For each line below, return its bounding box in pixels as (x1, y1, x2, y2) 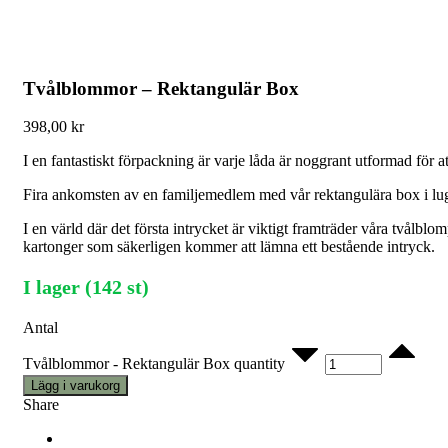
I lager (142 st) (23, 276, 149, 299)
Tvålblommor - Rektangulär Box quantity (23, 355, 285, 373)
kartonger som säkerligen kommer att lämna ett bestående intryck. (23, 238, 435, 256)
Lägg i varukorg (31, 378, 120, 394)
